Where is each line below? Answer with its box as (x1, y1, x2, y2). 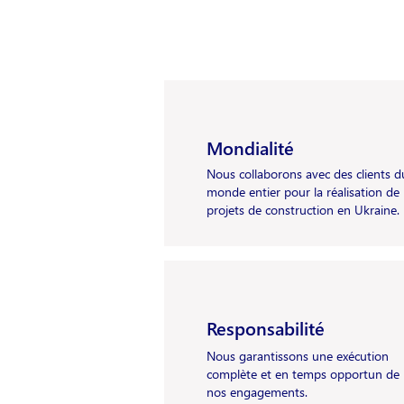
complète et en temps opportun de (207, 365, 399, 382)
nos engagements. (207, 383, 311, 400)
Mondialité (207, 134, 294, 160)
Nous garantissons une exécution (207, 347, 389, 364)
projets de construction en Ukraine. (207, 201, 399, 218)
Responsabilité (207, 315, 325, 340)
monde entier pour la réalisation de (207, 183, 399, 200)
